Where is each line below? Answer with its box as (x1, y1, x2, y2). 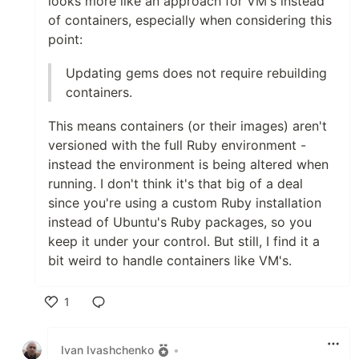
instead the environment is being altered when (48, 155, 329, 172)
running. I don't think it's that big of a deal (48, 175, 303, 192)
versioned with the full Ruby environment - (48, 136, 306, 153)
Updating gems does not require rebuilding (66, 64, 327, 81)
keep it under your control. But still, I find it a (48, 232, 320, 249)
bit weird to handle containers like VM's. (48, 252, 292, 268)
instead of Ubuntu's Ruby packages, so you (48, 213, 312, 230)
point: (48, 30, 83, 47)
